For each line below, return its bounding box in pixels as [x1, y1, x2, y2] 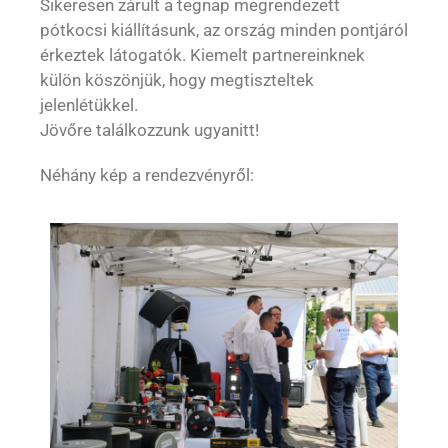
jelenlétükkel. [40, 94, 138, 115]
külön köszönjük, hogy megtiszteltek [40, 69, 314, 90]
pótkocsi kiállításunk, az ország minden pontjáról [40, 19, 408, 40]
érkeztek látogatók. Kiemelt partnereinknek [40, 44, 365, 65]
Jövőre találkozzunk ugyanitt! [40, 119, 259, 140]
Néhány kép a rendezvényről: [40, 164, 254, 185]
